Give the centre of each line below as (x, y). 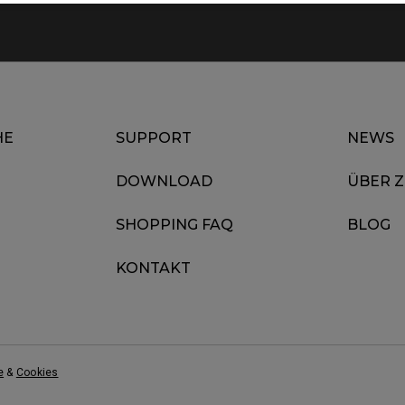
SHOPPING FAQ (174, 225)
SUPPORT (154, 138)
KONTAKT (153, 268)
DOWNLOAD (164, 181)
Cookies (37, 372)
